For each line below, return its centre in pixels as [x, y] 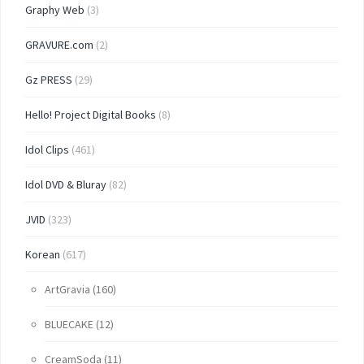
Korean [43, 254]
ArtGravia [67, 289]
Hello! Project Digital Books [91, 114]
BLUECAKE [69, 324]
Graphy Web [55, 9]
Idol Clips [47, 149]
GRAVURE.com [59, 44]
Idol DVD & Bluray [66, 184]
